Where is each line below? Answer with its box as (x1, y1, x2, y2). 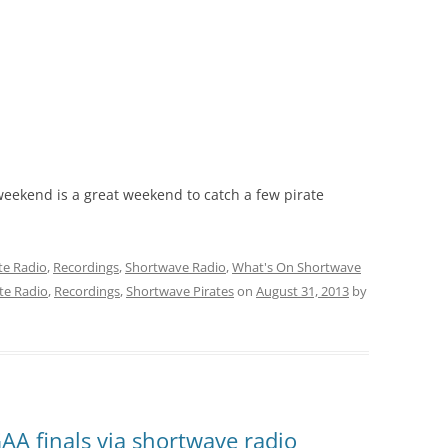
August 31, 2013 (256, 282, 349, 301)
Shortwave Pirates (126, 282, 234, 301)
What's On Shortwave (232, 258, 361, 277)
